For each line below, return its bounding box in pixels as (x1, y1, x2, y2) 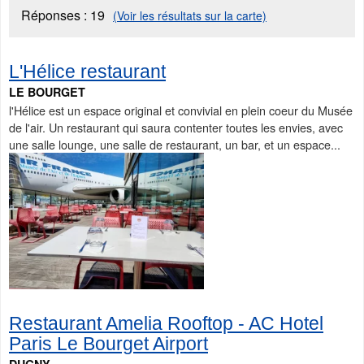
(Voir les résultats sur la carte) (113, 7, 266, 24)
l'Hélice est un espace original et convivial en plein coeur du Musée (9, 102, 353, 119)
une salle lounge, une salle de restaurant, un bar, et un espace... (9, 136, 340, 153)
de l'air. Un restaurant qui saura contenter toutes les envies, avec (9, 119, 343, 136)
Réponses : (21, 6, 90, 24)
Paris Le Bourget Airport (9, 333, 208, 355)
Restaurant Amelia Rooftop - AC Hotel (9, 313, 323, 335)
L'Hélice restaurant (9, 61, 166, 82)
